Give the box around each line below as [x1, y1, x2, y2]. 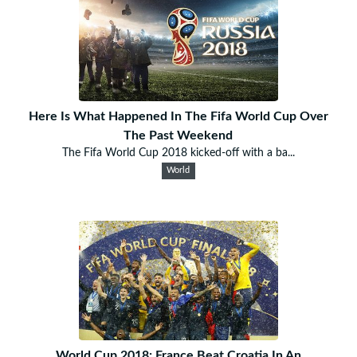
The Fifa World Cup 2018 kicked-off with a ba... [61, 147, 295, 159]
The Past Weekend [124, 128, 233, 142]
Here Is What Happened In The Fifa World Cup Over [28, 109, 328, 123]
